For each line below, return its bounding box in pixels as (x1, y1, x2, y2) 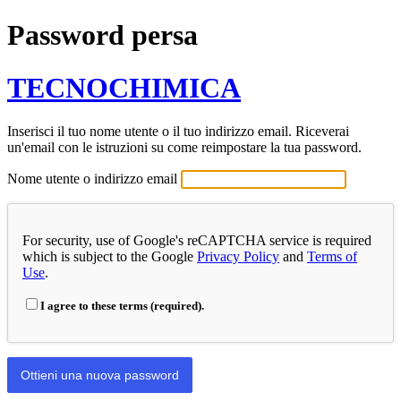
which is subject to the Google (22, 249, 197, 265)
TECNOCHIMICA (7, 71, 241, 104)
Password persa (7, 19, 198, 52)
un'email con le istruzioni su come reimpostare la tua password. (7, 140, 362, 156)
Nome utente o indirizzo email (7, 171, 177, 187)
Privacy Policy (197, 249, 279, 265)
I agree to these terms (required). (40, 299, 204, 313)
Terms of (307, 249, 357, 265)
